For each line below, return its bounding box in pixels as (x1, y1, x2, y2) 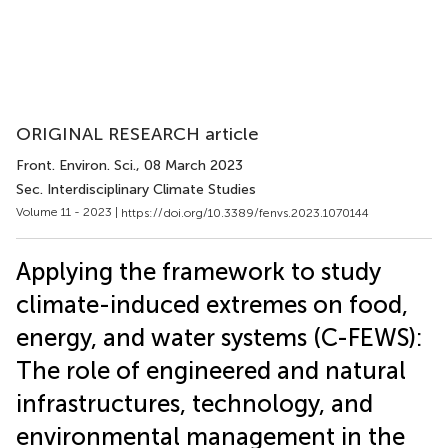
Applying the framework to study (16, 256, 381, 286)
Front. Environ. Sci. (16, 157, 136, 174)
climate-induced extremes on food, (16, 289, 408, 319)
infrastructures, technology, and (16, 388, 373, 418)
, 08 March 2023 (136, 157, 243, 174)
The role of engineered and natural (16, 355, 406, 385)
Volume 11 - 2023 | (16, 205, 121, 219)
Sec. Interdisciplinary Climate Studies (16, 181, 256, 198)
